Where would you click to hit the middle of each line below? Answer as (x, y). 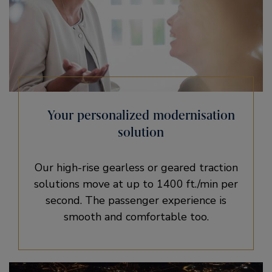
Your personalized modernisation (141, 115)
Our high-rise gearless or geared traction (136, 168)
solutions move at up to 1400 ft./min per (136, 184)
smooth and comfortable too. (136, 217)
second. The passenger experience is (136, 200)
